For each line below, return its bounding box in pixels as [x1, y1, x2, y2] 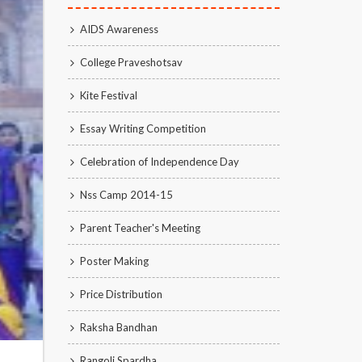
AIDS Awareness [79, 23, 158, 36]
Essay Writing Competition [79, 122, 206, 135]
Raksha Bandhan [79, 321, 158, 334]
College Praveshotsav [79, 56, 183, 69]
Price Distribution [79, 288, 162, 301]
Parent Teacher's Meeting [79, 221, 200, 234]
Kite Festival [79, 89, 137, 102]
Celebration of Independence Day [79, 155, 239, 168]
